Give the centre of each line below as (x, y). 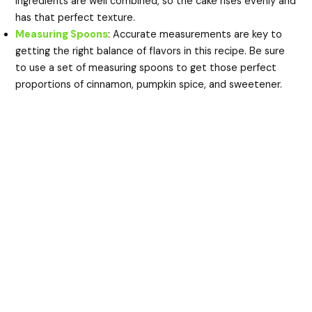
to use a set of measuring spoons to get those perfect (146, 68)
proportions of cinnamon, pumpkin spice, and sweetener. (149, 84)
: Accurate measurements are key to (195, 34)
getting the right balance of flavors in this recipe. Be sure (150, 51)
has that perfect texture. (76, 17)
